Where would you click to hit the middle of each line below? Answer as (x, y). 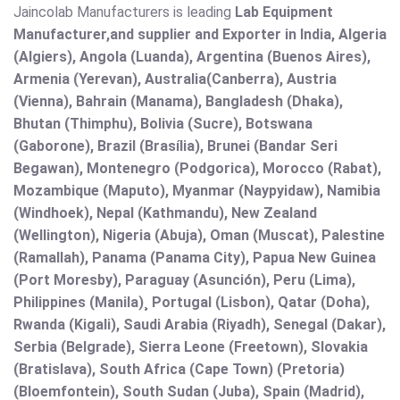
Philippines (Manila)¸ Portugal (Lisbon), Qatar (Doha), (192, 303)
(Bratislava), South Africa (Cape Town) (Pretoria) (179, 370)
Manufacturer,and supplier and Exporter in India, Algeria (200, 35)
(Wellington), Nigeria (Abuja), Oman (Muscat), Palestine (199, 236)
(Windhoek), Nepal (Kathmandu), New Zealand (165, 213)
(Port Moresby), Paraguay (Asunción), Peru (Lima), (184, 280)
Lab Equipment (284, 12)
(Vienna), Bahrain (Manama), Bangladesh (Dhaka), (178, 102)
